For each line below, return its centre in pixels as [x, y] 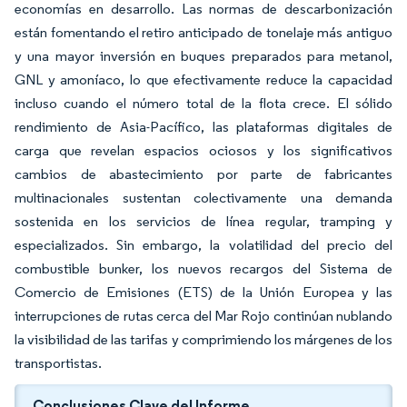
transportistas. [58, 363]
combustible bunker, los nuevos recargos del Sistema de [203, 268]
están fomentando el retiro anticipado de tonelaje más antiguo [203, 32]
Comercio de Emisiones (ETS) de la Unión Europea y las [203, 292]
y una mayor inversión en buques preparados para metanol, [203, 56]
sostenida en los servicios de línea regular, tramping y [203, 221]
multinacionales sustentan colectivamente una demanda [203, 198]
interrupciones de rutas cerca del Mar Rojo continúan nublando [203, 316]
